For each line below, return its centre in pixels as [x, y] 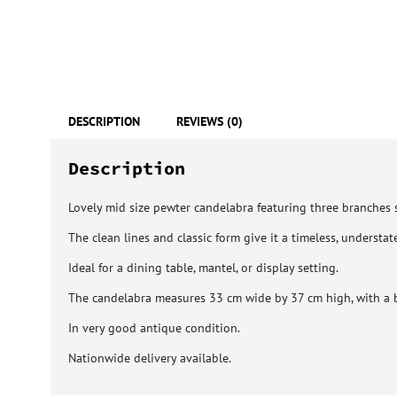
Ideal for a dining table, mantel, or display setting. [203, 268]
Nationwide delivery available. [150, 358]
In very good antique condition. [154, 328]
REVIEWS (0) [210, 121]
